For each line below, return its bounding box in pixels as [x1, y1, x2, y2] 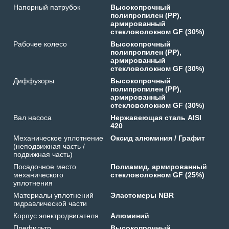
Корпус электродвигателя [13, 211, 99, 220]
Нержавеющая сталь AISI [110, 113, 202, 122]
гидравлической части [13, 199, 87, 208]
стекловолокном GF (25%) [110, 170, 205, 179]
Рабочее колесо [13, 39, 67, 48]
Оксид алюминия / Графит [110, 133, 205, 142]
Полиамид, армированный [110, 162, 208, 171]
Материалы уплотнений [13, 191, 94, 199]
